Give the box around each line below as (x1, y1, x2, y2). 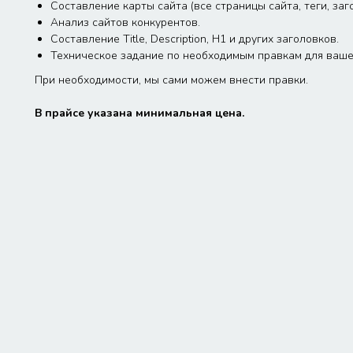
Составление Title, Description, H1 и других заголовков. (50, 31, 339, 46)
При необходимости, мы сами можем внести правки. (35, 72, 308, 87)
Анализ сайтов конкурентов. (50, 14, 200, 30)
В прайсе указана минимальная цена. (35, 105, 244, 121)
